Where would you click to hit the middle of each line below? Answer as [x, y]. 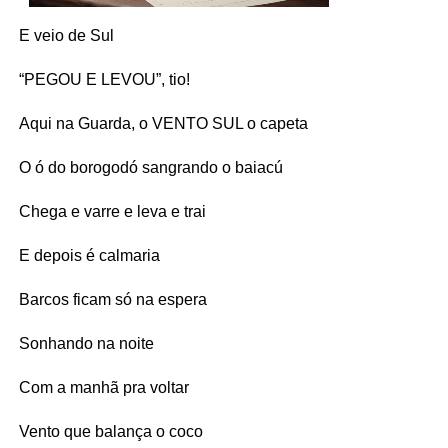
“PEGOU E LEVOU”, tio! [104, 79]
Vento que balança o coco [110, 431]
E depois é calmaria [89, 255]
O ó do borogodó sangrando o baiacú [150, 167]
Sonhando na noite [86, 343]
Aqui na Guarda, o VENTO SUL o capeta [163, 123]
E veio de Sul [66, 35]
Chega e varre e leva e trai [112, 211]
